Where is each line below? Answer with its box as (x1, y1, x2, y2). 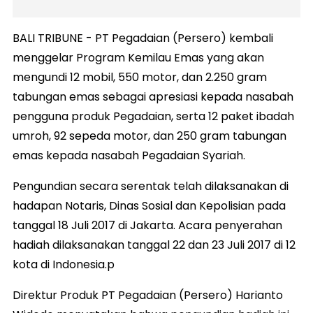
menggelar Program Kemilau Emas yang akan (13, 49, 264, 66)
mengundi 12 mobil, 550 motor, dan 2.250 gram (13, 68, 267, 85)
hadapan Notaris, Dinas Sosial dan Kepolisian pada (13, 197, 286, 214)
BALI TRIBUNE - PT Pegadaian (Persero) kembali (13, 29, 273, 46)
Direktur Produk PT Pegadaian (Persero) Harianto (13, 286, 283, 303)
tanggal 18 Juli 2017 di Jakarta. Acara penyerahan (13, 217, 282, 233)
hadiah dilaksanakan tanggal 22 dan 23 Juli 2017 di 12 (13, 236, 296, 253)
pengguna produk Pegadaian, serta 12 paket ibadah (13, 108, 294, 124)
